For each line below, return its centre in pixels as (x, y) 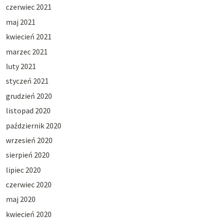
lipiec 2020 (23, 170)
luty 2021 (21, 66)
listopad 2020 (28, 111)
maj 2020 (20, 199)
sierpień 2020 (27, 155)
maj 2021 (20, 22)
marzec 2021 (27, 51)
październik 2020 (33, 125)
